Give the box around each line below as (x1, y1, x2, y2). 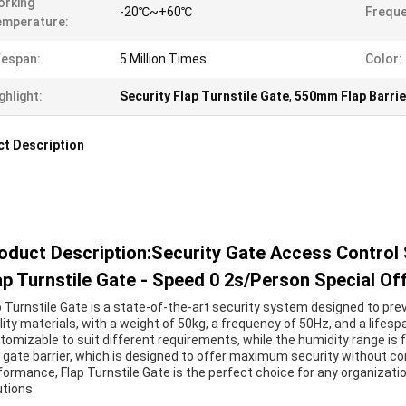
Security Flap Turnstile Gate (120, 89, 289, 103)
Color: (365, 52, 402, 66)
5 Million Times (120, 52, 207, 66)
